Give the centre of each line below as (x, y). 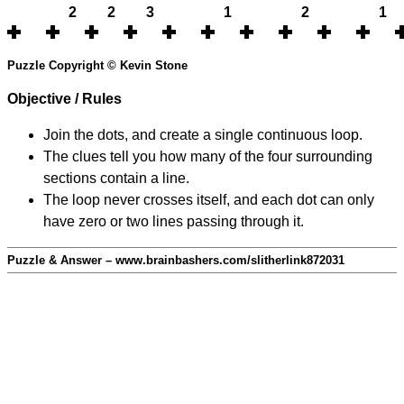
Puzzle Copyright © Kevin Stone (97, 66)
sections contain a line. (116, 179)
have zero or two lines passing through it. (174, 222)
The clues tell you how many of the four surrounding (208, 157)
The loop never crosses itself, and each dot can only (209, 200)
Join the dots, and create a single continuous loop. (203, 135)
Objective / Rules (64, 99)
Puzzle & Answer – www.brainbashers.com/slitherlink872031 (176, 261)
